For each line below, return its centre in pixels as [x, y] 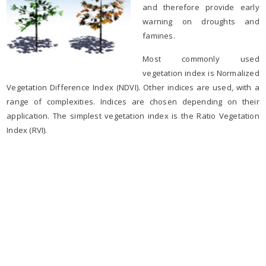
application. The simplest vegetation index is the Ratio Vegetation [133, 115]
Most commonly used [201, 58]
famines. [159, 35]
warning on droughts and [201, 21]
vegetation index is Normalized [201, 73]
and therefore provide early [201, 7]
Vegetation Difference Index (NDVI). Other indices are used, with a [133, 87]
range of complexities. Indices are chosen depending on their [133, 101]
